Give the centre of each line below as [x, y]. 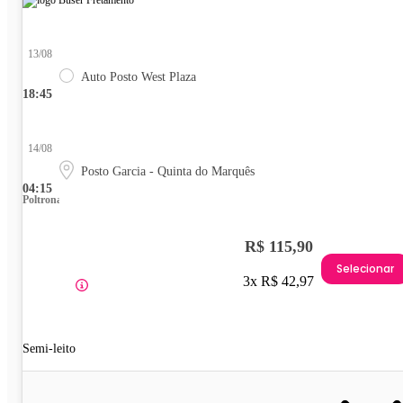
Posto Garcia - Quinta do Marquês [168, 171]
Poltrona [42, 199]
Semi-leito [49, 348]
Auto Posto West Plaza [139, 76]
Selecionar [365, 269]
